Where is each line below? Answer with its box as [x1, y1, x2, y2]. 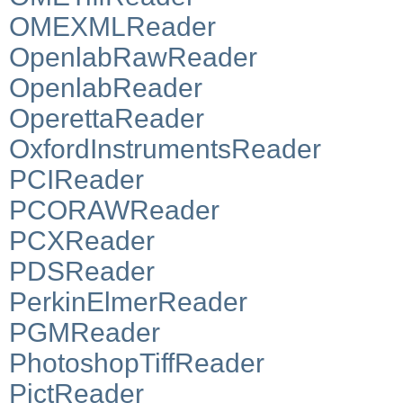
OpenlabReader [9, 72, 202, 103]
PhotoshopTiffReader [9, 347, 264, 378]
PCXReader [9, 225, 155, 255]
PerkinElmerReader [9, 286, 247, 317]
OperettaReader [9, 103, 204, 133]
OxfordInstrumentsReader [9, 133, 321, 164]
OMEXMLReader [9, 11, 216, 41]
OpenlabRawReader [9, 41, 257, 72]
